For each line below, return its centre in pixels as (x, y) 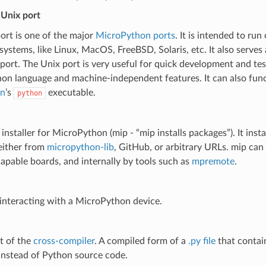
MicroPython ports (135, 35)
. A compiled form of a (141, 241)
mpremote (213, 161)
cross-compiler (64, 241)
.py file (202, 241)
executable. (70, 92)
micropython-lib (80, 147)
